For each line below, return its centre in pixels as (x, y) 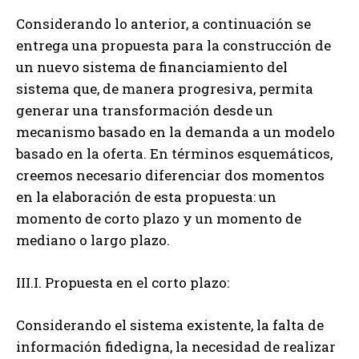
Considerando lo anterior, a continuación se (163, 24)
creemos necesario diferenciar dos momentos (170, 175)
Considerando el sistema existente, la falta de (170, 325)
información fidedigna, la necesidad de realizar (176, 347)
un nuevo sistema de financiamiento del (152, 67)
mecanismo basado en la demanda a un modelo (175, 132)
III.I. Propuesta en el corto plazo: (123, 283)
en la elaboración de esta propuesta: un (146, 197)
